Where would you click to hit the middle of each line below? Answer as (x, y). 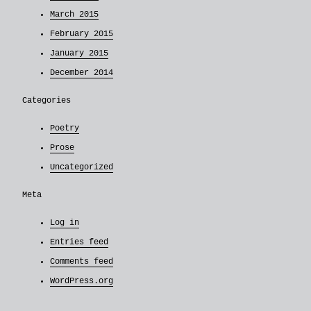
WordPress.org (82, 281)
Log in (65, 223)
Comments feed (82, 262)
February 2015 (82, 34)
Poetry (65, 129)
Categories (47, 101)
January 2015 (79, 54)
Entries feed (79, 243)
